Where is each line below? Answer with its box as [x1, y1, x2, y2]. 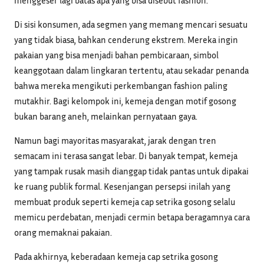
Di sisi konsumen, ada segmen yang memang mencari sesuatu [14, 18, 247, 29]
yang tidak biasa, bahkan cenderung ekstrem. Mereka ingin [14, 34, 238, 45]
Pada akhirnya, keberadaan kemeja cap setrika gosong [14, 251, 218, 262]
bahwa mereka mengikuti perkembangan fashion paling [14, 80, 227, 91]
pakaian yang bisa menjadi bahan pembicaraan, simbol [14, 49, 219, 60]
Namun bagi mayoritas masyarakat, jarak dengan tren [14, 135, 216, 146]
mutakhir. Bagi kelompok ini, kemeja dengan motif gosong [14, 95, 236, 106]
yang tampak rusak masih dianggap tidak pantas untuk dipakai [14, 166, 249, 177]
